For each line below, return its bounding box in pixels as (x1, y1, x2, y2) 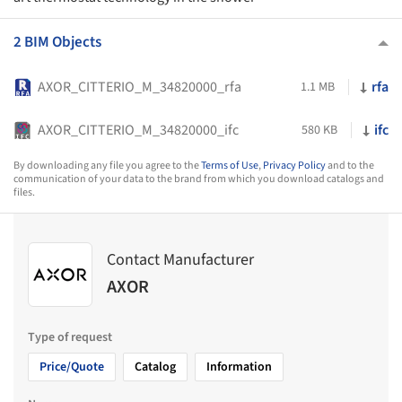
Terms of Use (201, 157, 258, 173)
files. (13, 184, 35, 200)
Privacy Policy (263, 157, 326, 173)
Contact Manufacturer (107, 249, 254, 272)
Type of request (28, 328, 112, 346)
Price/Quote (39, 357, 104, 376)
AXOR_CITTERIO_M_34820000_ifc (38, 119, 239, 140)
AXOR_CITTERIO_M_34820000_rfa (38, 76, 241, 97)
